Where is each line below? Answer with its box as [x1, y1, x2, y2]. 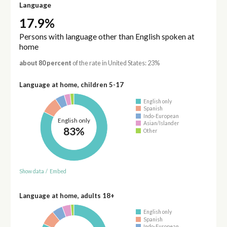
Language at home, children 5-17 [19, 81, 124, 89]
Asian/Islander [143, 120, 180, 127]
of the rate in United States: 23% [71, 59, 160, 67]
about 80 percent [19, 59, 71, 67]
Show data [19, 168, 44, 174]
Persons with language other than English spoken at [19, 32, 195, 42]
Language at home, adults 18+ [19, 191, 115, 200]
